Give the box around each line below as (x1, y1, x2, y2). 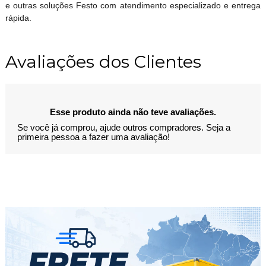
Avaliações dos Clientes (5, 50, 201, 72)
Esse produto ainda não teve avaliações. (49, 107, 216, 117)
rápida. (5, 12, 31, 23)
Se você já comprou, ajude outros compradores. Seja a (17, 122, 230, 132)
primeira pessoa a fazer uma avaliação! (17, 132, 170, 142)
